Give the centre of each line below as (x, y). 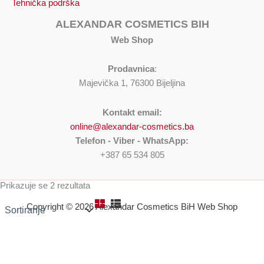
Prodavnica (131, 69)
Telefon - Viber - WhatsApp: (132, 141)
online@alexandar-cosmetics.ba (132, 127)
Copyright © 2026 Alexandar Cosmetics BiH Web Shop (132, 207)
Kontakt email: (132, 113)
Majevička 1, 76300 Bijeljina (132, 83)
